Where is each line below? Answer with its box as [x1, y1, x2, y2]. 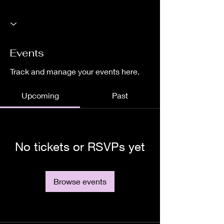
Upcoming [21, 90, 59, 100]
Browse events [53, 176, 106, 186]
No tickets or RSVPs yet [15, 139, 145, 153]
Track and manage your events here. [10, 66, 139, 76]
